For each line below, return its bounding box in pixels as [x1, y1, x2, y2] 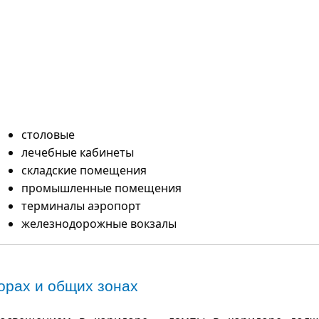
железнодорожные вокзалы [21, 215, 177, 231]
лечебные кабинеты [21, 144, 134, 160]
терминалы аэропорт [21, 197, 141, 214]
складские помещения [21, 162, 147, 178]
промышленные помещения [21, 179, 182, 196]
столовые [21, 126, 75, 142]
